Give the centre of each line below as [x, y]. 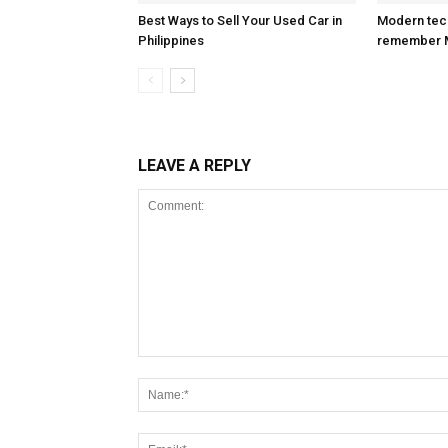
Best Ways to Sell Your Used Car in [240, 20]
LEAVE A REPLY [194, 165]
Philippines [171, 40]
